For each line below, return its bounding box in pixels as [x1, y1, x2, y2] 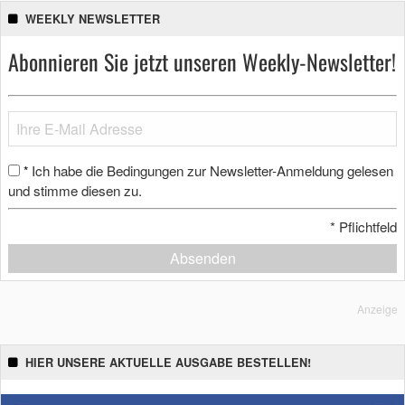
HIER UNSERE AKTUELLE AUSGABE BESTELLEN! [25, 353, 311, 371]
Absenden [169, 247, 236, 268]
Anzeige [357, 300, 398, 316]
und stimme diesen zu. [8, 181, 142, 201]
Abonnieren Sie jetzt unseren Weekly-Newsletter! [8, 45, 396, 79]
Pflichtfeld [335, 216, 397, 236]
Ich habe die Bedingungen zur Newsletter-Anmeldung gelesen [32, 161, 393, 181]
